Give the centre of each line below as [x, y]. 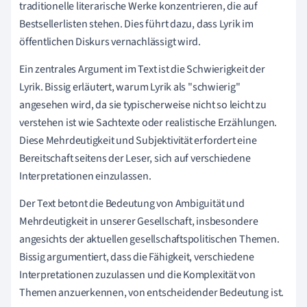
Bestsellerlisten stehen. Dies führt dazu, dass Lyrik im [136, 24]
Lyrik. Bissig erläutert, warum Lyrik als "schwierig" [130, 87]
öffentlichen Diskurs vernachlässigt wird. [110, 42]
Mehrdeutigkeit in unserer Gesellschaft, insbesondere [139, 222]
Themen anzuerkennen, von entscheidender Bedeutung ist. [152, 293]
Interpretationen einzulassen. [85, 176]
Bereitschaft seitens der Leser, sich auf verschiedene [135, 159]
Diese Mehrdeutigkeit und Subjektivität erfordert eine [138, 141]
